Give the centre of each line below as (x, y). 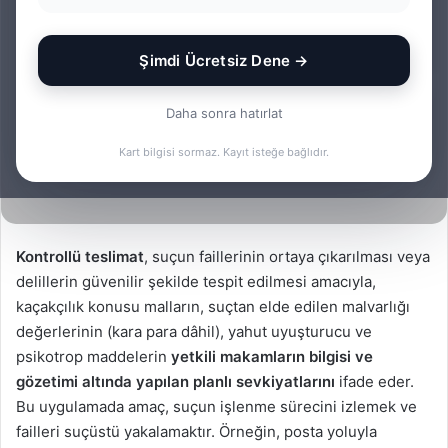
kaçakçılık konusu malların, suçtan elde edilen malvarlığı (213, 307)
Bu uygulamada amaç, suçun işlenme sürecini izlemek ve (216, 407)
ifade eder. (374, 382)
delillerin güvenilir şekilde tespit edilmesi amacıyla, (196, 282)
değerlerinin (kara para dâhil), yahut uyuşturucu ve (194, 332)
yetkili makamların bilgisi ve (272, 357)
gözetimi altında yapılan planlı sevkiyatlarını (175, 382)
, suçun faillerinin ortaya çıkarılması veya (287, 257)
